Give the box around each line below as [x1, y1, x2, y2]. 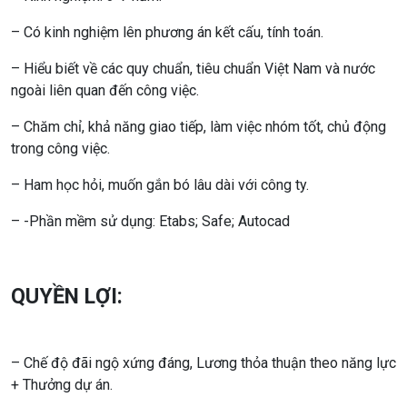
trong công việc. [11, 139, 110, 157]
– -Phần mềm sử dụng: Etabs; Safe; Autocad [11, 212, 290, 230]
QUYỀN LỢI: [11, 283, 123, 309]
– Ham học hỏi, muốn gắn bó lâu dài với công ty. [11, 175, 309, 194]
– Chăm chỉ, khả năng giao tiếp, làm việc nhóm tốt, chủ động [11, 117, 386, 135]
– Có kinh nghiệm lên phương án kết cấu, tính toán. [11, 23, 323, 41]
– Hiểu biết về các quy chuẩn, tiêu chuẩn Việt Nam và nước [11, 59, 375, 77]
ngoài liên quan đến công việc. [11, 81, 199, 99]
